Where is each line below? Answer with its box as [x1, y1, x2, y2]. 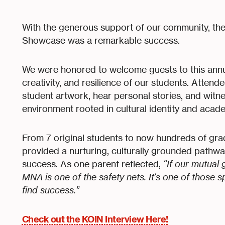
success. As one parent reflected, [22, 158, 163, 169]
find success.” [22, 184, 79, 195]
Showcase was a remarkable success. [22, 35, 180, 46]
